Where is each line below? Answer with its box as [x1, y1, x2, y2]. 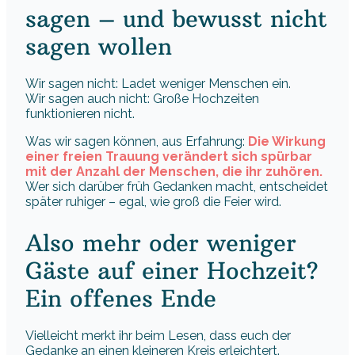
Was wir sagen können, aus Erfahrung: [25, 134, 248, 150]
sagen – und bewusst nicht [25, 4, 327, 34]
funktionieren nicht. [25, 106, 135, 122]
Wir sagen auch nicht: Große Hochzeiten [25, 91, 259, 107]
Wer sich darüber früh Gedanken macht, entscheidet [25, 179, 328, 195]
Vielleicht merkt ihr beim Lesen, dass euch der [25, 327, 291, 343]
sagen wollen [25, 32, 172, 62]
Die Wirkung [248, 134, 326, 150]
